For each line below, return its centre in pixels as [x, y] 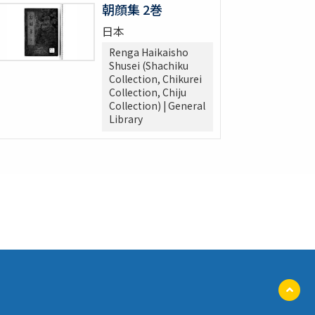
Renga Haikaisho [149, 52]
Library [126, 119]
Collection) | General [157, 106]
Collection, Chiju [148, 92]
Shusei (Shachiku [149, 66]
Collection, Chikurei [155, 79]
